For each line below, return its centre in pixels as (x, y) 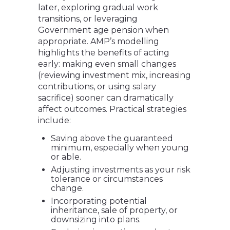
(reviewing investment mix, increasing (114, 75)
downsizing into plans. (96, 220)
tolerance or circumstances (107, 179)
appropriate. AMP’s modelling (99, 42)
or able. (66, 157)
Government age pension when (103, 30)
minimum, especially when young (120, 148)
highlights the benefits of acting (104, 53)
